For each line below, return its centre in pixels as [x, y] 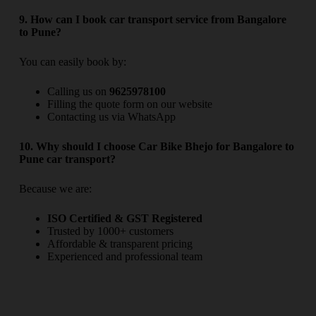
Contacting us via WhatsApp [111, 117]
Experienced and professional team [124, 257]
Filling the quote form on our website [129, 104]
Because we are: [55, 189]
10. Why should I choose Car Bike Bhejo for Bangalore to [156, 147]
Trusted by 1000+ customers [110, 231]
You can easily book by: [72, 62]
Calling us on [78, 92]
